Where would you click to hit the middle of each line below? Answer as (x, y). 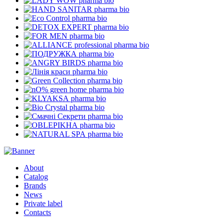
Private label (43, 203)
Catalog (36, 176)
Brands (35, 185)
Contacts (37, 212)
